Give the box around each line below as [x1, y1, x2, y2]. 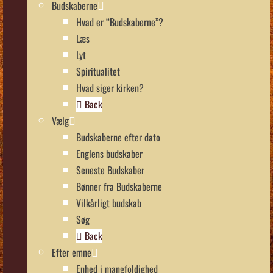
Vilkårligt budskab [76, 195, 141, 210]
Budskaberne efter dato [76, 129, 160, 144]
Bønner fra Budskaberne [76, 179, 162, 194]
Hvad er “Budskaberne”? [76, 14, 163, 29]
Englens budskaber [76, 146, 143, 161]
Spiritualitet [76, 63, 120, 79]
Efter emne [52, 244, 91, 260]
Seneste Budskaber [76, 162, 144, 177]
